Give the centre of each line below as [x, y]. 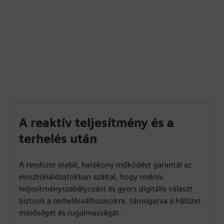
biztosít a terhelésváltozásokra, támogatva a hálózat [110, 201]
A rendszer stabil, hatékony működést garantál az [105, 165]
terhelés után [58, 139]
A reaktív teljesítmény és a [97, 123]
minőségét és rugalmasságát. [70, 213]
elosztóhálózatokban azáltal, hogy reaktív [91, 177]
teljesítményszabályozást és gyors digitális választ [106, 189]
